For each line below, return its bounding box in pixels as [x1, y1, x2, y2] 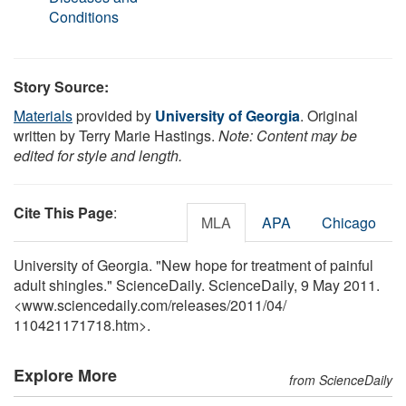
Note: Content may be [218, 124, 357, 146]
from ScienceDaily [289, 370, 392, 389]
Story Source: [14, 75, 109, 97]
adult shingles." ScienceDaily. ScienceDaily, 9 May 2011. [14, 274, 380, 295]
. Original [300, 104, 358, 126]
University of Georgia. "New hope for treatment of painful [14, 254, 373, 275]
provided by [72, 104, 155, 126]
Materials [14, 104, 72, 126]
